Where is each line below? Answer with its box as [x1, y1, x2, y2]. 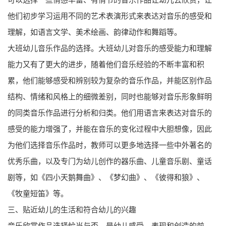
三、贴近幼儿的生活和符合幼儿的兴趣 [8, 205, 136, 214]
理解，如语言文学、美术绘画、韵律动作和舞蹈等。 [8, 28, 182, 36]
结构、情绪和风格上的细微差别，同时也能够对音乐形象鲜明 [8, 92, 212, 101]
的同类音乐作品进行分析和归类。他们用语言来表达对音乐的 [8, 108, 212, 117]
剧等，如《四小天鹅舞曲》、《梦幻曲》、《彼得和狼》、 [8, 173, 204, 182]
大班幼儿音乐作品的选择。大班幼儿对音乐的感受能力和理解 [8, 44, 212, 52]
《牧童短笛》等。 [8, 189, 68, 198]
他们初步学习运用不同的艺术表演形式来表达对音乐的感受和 [8, 12, 212, 20]
